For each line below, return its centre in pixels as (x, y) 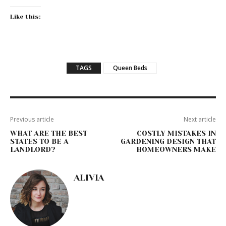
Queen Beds (130, 68)
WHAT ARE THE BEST (49, 133)
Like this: (25, 17)
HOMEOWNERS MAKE (176, 150)
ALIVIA (89, 178)
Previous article (32, 120)
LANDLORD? (33, 150)
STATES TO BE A (39, 142)
